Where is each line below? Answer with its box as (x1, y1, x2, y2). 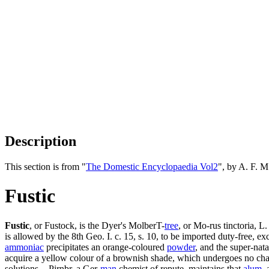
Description (5, 133, 76, 149)
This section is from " (5, 161, 86, 172)
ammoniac (5, 241, 44, 252)
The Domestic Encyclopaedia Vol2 (86, 161, 218, 172)
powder (167, 241, 195, 252)
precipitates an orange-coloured (44, 241, 167, 252)
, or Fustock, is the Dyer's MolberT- (29, 220, 165, 231)
